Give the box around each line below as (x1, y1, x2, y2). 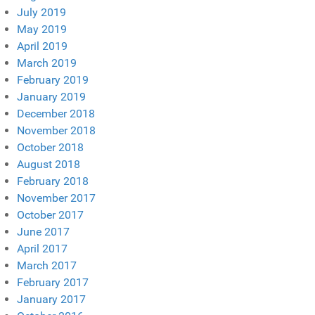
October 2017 (17, 207, 84, 221)
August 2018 (17, 157, 80, 171)
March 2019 (17, 56, 77, 70)
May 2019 (17, 22, 67, 36)
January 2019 (17, 89, 86, 103)
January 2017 (17, 292, 86, 306)
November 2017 (17, 191, 96, 205)
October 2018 (17, 140, 84, 154)
